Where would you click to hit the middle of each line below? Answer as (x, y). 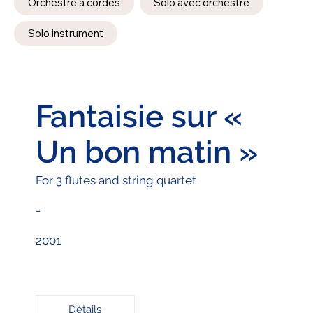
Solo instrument (66, 34)
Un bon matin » (146, 152)
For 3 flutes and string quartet (116, 180)
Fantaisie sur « (139, 116)
